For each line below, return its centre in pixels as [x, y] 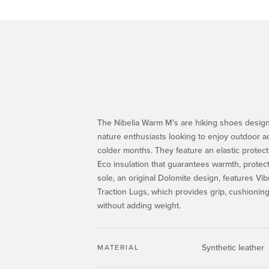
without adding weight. [139, 206]
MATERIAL [118, 247]
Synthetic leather [233, 248]
